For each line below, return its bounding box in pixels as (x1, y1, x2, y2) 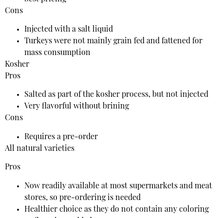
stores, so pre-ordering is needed (24, 194, 141, 202)
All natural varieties (5, 145, 74, 153)
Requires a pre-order (24, 133, 98, 141)
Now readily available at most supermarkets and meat (24, 182, 212, 190)
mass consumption (24, 49, 91, 57)
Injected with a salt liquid (24, 25, 113, 34)
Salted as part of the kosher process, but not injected (24, 91, 208, 99)
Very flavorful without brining (24, 103, 129, 111)
